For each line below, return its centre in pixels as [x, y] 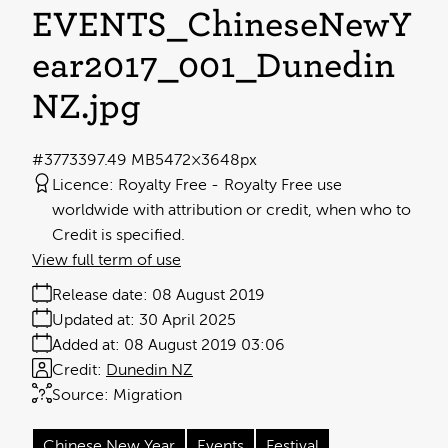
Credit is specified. [118, 235]
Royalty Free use [283, 185]
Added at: [86, 345]
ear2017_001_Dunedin [213, 66]
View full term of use [106, 260]
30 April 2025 [187, 320]
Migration [147, 395]
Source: [80, 395]
